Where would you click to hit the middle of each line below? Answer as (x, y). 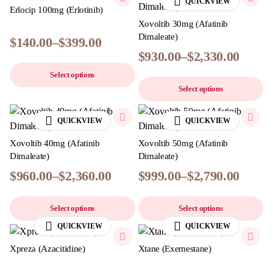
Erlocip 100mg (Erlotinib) (56, 9)
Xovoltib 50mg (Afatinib (183, 143)
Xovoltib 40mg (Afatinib (55, 143)
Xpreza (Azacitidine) (48, 248)
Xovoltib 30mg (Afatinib (183, 23)
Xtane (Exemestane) (175, 248)
